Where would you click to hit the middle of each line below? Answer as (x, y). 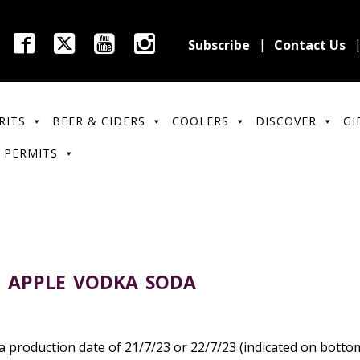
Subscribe (219, 45)
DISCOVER (286, 121)
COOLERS (200, 121)
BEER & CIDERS (98, 121)
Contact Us (310, 45)
